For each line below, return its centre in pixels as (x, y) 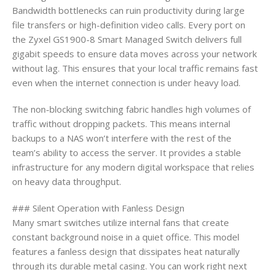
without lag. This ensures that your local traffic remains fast (135, 68)
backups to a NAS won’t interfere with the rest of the (122, 138)
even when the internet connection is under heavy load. (126, 82)
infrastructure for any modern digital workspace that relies (133, 167)
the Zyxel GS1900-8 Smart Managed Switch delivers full (127, 39)
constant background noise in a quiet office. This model (126, 237)
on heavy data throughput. (67, 181)
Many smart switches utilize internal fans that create (121, 222)
